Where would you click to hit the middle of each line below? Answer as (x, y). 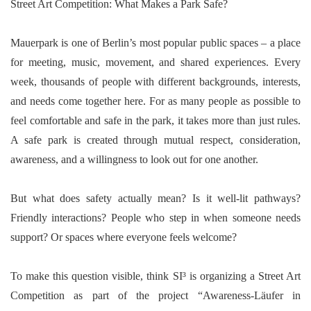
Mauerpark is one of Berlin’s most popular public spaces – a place (155, 43)
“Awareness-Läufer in (249, 295)
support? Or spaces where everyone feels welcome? (124, 237)
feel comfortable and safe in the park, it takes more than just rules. (155, 120)
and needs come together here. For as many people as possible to (155, 101)
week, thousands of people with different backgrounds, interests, (155, 82)
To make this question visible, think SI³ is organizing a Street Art (155, 276)
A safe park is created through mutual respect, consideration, (155, 140)
